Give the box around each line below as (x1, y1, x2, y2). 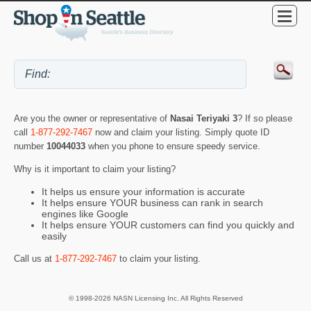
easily (42, 230, 67, 242)
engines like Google (42, 208, 128, 220)
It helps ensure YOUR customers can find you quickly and (42, 219, 294, 231)
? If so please (237, 112, 292, 124)
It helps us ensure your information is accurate (42, 186, 245, 198)
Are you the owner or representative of (14, 112, 170, 124)
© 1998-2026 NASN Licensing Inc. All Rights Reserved (68, 294, 243, 302)
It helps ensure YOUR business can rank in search (42, 197, 263, 209)
